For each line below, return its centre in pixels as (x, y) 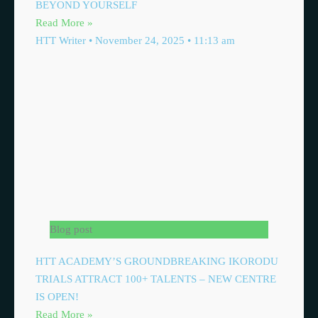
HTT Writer (62, 40)
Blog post (71, 229)
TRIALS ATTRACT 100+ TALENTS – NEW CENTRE (156, 279)
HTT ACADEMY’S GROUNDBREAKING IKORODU (157, 261)
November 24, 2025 (140, 40)
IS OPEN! (57, 297)
